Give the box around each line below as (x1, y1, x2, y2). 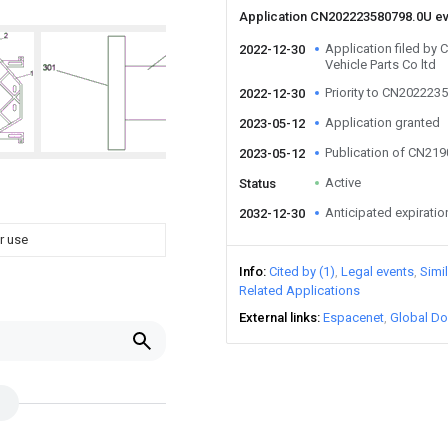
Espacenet (323, 310, 384, 325)
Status (239, 176, 276, 191)
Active (325, 175, 361, 190)
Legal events (341, 264, 414, 279)
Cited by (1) (269, 264, 335, 279)
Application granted (325, 115, 440, 130)
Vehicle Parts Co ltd (325, 57, 436, 72)
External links (239, 310, 317, 325)
